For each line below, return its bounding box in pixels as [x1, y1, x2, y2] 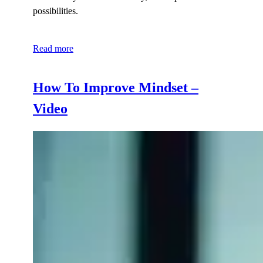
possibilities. [33, 5, 78, 16]
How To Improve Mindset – [33, 79, 198, 95]
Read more [33, 43, 73, 53]
